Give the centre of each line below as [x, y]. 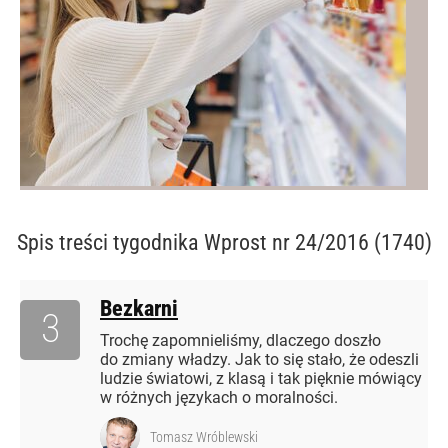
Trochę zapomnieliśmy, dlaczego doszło [240, 341]
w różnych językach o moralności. [219, 398]
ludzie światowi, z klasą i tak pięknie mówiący [261, 379]
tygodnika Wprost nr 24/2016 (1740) [272, 243]
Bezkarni [139, 309]
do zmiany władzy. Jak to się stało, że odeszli [259, 360]
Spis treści [64, 243]
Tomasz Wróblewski [204, 437]
